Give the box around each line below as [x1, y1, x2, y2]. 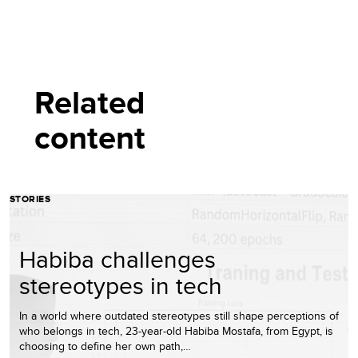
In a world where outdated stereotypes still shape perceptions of [19, 307, 339, 324]
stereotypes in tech [19, 268, 222, 302]
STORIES [10, 191, 51, 206]
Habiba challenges [19, 241, 216, 276]
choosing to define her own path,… [19, 337, 191, 354]
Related [34, 78, 145, 126]
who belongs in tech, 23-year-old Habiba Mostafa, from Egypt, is [19, 322, 333, 339]
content [34, 113, 146, 161]
